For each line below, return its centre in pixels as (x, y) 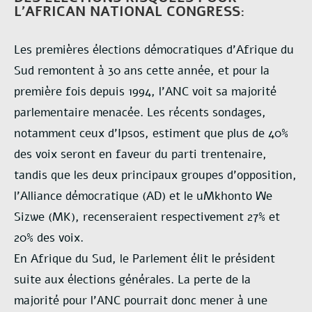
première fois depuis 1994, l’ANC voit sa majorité (145, 92)
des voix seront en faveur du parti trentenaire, (140, 154)
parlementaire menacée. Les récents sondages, (140, 112)
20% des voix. (49, 238)
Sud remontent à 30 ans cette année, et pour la (142, 71)
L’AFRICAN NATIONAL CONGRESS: (130, 11)
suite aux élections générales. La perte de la (132, 280)
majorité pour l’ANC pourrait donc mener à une (141, 301)
